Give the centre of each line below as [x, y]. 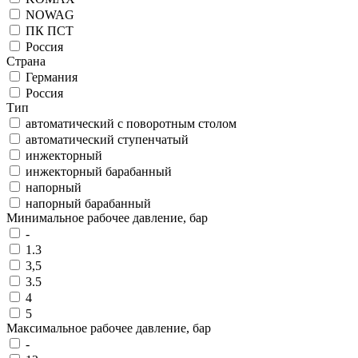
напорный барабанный [88, 204]
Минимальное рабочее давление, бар [107, 218]
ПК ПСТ [50, 31]
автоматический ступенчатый [107, 140]
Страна [26, 62]
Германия [52, 78]
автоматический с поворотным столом [131, 124]
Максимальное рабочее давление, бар [109, 328]
